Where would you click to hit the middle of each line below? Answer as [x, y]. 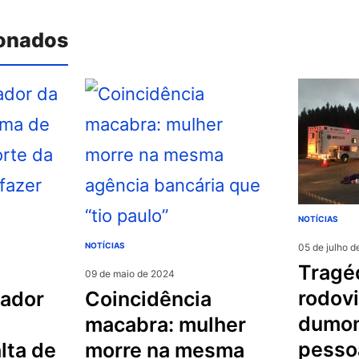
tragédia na [304, 273]
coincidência [93, 298]
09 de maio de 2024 [130, 273]
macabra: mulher [166, 324]
